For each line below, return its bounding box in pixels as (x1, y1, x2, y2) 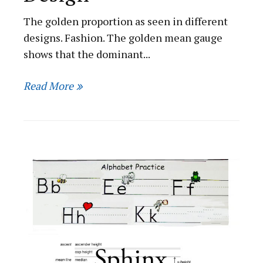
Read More (23, 78, 74, 93)
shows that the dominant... (23, 47, 151, 62)
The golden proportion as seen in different (23, 14, 228, 29)
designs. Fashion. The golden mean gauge (23, 31, 223, 45)
